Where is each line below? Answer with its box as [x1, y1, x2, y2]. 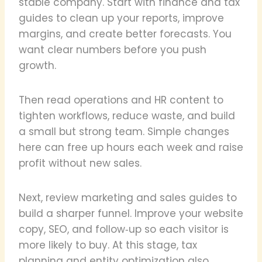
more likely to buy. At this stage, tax [19, 237, 197, 252]
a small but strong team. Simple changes [19, 124, 229, 139]
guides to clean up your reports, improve [19, 11, 224, 25]
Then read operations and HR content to [19, 92, 223, 107]
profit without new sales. [19, 156, 142, 170]
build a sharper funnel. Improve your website [19, 206, 243, 220]
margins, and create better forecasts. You [19, 26, 232, 41]
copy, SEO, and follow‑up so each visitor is [19, 222, 229, 236]
